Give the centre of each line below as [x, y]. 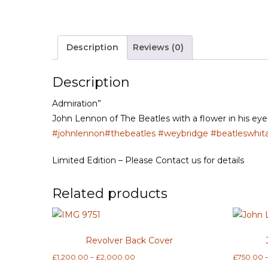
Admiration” [77, 104]
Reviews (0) [158, 48]
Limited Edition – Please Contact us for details [148, 161]
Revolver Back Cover [129, 241]
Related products [110, 194]
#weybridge [183, 134]
